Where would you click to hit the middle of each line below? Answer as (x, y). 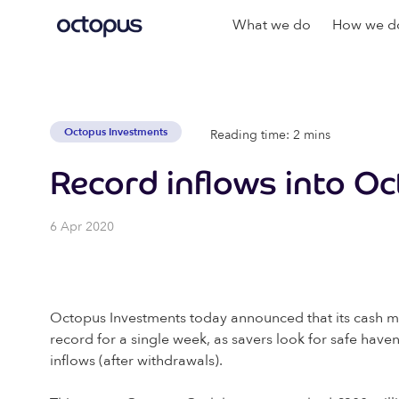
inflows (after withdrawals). (136, 361)
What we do (272, 25)
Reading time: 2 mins (270, 134)
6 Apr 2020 (82, 227)
